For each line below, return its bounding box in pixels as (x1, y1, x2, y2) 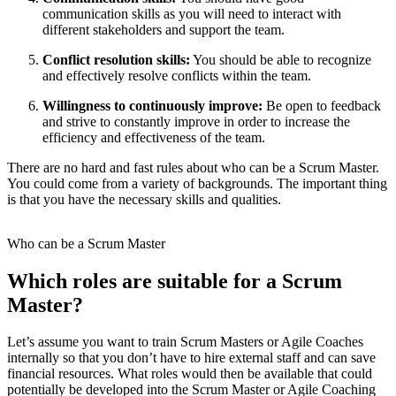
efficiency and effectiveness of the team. (42, 129, 265, 145)
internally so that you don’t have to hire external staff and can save (7, 350, 376, 366)
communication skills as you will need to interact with (42, 5, 341, 21)
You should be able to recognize (190, 51, 371, 67)
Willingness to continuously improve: (42, 97, 263, 113)
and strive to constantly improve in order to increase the (42, 113, 350, 129)
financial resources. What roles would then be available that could (7, 366, 372, 382)
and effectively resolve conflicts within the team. (42, 67, 311, 83)
